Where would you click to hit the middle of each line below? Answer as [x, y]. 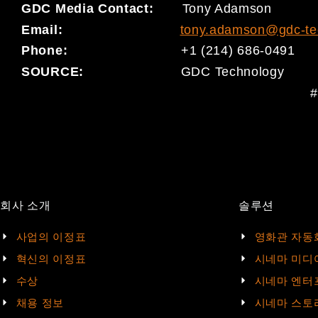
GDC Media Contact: [102, 9]
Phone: [46, 51]
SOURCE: [101, 72]
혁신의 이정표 [51, 258]
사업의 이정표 [51, 236]
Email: [101, 29]
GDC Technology [232, 72]
